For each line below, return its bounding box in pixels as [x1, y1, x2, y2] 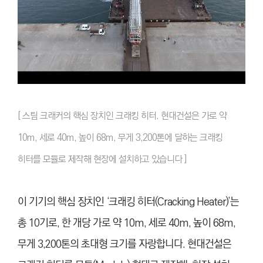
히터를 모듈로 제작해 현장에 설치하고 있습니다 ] [18, 151, 189, 167]
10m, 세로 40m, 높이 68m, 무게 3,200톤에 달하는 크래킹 [18, 130, 222, 145]
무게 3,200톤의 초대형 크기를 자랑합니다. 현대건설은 [18, 235, 231, 252]
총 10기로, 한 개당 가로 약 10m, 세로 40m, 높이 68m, [18, 214, 235, 231]
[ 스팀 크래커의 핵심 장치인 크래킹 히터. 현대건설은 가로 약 [18, 108, 227, 123]
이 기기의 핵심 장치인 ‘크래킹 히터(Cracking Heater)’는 [18, 193, 239, 210]
